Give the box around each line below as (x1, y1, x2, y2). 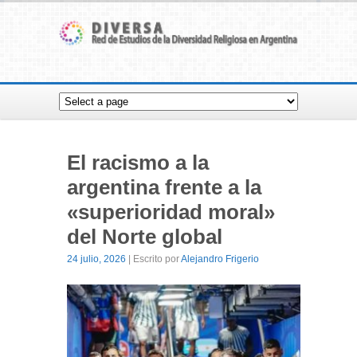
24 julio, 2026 (67, 253, 126, 265)
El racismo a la (67, 151, 209, 175)
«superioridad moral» (67, 200, 275, 224)
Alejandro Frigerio (181, 253, 259, 265)
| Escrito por (126, 253, 181, 265)
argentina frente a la (67, 175, 261, 199)
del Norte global (67, 225, 222, 249)
